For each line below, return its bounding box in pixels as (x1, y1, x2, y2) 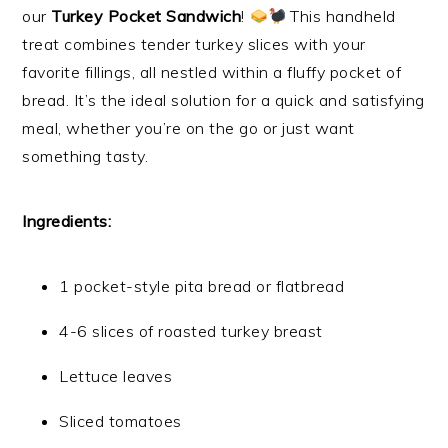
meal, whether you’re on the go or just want (22, 118, 355, 139)
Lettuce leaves (59, 366, 173, 387)
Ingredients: (22, 211, 112, 232)
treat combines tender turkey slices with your (22, 34, 366, 55)
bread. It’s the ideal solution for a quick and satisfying (22, 90, 425, 111)
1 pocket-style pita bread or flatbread (59, 276, 345, 297)
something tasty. (22, 146, 149, 167)
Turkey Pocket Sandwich (51, 6, 242, 27)
